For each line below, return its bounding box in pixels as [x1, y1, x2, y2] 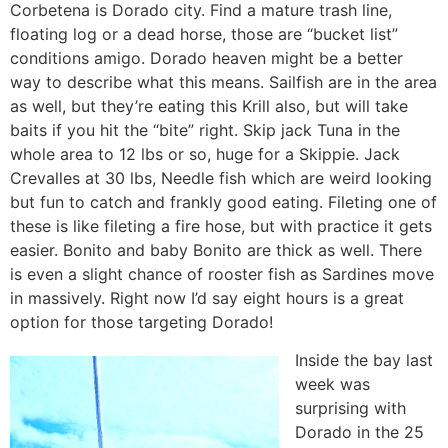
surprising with [295, 398, 406, 419]
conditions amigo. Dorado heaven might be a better [10, 48, 403, 69]
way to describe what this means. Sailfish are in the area [10, 72, 437, 93]
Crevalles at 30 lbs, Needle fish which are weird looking [10, 168, 432, 189]
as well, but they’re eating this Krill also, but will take [10, 96, 408, 117]
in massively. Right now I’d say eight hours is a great [10, 288, 404, 309]
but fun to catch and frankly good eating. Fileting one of [10, 192, 437, 213]
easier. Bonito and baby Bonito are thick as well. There [10, 240, 422, 261]
